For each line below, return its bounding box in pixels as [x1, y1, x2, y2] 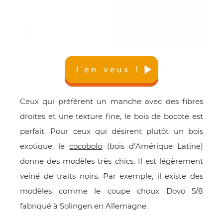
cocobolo [69, 141, 103, 151]
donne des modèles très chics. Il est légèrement [20, 156, 203, 166]
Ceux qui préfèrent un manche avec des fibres [20, 97, 203, 106]
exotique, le [20, 141, 70, 151]
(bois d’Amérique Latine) [102, 141, 204, 151]
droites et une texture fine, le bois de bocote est [20, 111, 203, 121]
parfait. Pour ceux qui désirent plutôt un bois [20, 126, 203, 136]
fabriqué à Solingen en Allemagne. [20, 201, 150, 211]
